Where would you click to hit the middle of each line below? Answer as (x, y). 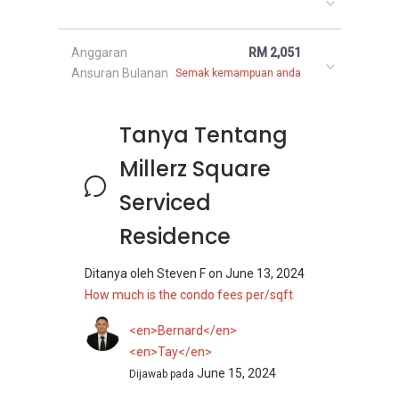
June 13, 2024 (265, 273)
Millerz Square (195, 168)
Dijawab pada (163, 374)
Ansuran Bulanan (120, 73)
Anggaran (99, 52)
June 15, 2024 (236, 373)
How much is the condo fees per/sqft (189, 294)
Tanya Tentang (203, 134)
